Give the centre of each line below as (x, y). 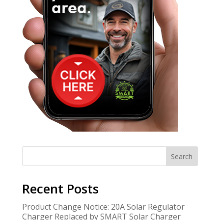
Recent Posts (60, 189)
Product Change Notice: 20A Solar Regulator (103, 207)
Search (182, 156)
